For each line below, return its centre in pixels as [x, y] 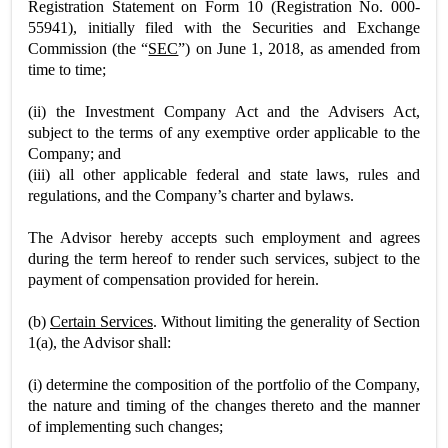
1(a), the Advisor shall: [99, 342]
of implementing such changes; [125, 426]
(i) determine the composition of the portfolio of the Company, [224, 384]
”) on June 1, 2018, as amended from [299, 48]
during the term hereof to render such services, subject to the [224, 258]
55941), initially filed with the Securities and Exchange [224, 27]
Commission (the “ [88, 48]
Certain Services [101, 321]
